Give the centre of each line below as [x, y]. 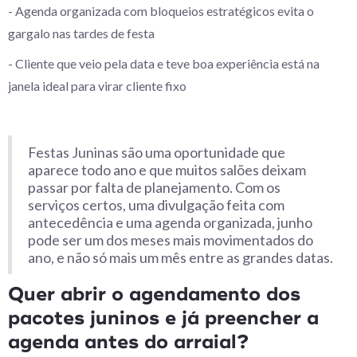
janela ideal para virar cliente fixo [97, 86]
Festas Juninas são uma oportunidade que [157, 152]
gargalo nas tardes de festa [81, 33]
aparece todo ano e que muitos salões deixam [167, 170]
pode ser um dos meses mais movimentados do [171, 240]
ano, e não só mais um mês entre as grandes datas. [180, 257]
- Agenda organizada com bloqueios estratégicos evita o [161, 11]
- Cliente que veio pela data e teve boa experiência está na [164, 63]
